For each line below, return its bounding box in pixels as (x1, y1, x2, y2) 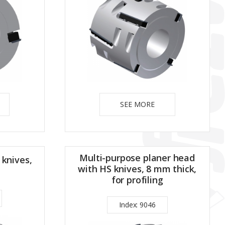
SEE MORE (120, 99, 155, 109)
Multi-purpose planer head (79, 151, 195, 164)
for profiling (111, 173, 163, 186)
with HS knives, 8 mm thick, (78, 162, 197, 175)
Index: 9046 (119, 199, 156, 209)
